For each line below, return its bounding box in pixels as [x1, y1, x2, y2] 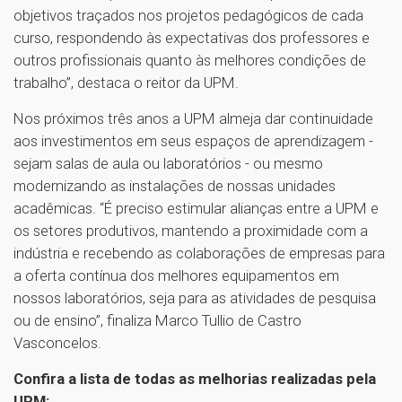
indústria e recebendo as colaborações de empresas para [13, 243, 385, 262]
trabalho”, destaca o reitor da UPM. [13, 73, 246, 92]
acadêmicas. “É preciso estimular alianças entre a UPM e [13, 198, 379, 217]
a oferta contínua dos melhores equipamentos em [13, 266, 339, 284]
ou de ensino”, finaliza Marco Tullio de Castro [13, 310, 301, 329]
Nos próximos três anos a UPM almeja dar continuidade [13, 109, 373, 127]
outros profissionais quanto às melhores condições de [13, 50, 366, 69]
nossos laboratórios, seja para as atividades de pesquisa [13, 288, 376, 307]
